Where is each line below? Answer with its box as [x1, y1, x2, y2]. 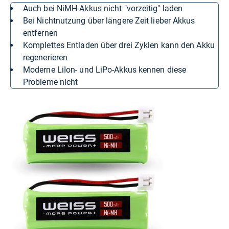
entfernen [23, 28, 58, 38]
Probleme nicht [23, 77, 78, 87]
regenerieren [23, 53, 68, 63]
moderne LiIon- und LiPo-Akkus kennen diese [23, 65, 31, 75]
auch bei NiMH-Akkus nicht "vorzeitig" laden [28, 4, 183, 14]
